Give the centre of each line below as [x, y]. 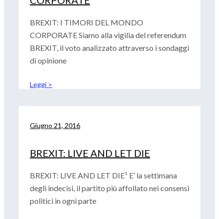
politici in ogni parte [63, 201]
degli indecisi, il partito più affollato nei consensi [109, 188]
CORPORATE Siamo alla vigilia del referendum [108, 35]
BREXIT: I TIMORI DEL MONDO [87, 22]
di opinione [48, 60]
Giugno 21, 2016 [55, 125]
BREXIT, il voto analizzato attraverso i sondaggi [109, 48]
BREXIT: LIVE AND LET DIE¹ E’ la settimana [103, 175]
